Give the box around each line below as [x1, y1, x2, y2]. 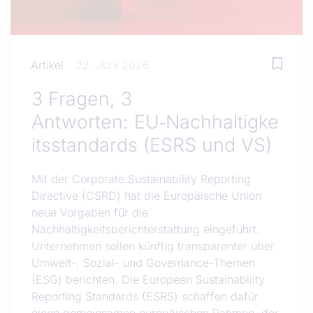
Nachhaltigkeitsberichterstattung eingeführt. [31, 221, 260, 236]
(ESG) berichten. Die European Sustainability [31, 272, 265, 286]
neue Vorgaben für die [31, 205, 148, 219]
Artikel [30, 57, 64, 72]
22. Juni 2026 [75, 57, 150, 72]
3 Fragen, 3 [31, 87, 132, 110]
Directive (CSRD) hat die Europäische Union [31, 188, 261, 203]
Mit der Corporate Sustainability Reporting [31, 171, 251, 186]
